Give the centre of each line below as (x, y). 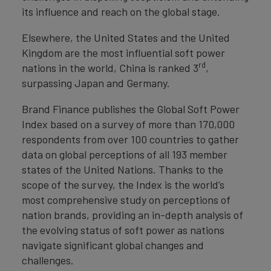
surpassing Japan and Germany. (98, 83)
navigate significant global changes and (113, 245)
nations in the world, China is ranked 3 (110, 68)
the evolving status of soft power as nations (123, 230)
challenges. (50, 260)
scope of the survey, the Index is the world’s (123, 184)
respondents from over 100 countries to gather (130, 139)
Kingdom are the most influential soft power (123, 53)
